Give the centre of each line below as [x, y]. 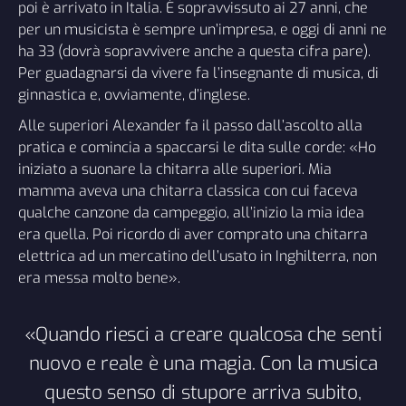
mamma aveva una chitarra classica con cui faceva [188, 191]
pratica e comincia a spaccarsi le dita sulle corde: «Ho [197, 148]
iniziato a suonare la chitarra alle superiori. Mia [175, 169]
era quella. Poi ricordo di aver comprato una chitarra [193, 235]
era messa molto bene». [99, 278]
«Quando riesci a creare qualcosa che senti [203, 335]
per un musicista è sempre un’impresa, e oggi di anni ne [203, 30]
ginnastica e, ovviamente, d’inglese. [134, 95]
